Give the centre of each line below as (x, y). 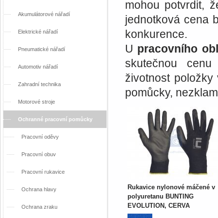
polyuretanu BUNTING (161, 196)
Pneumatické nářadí (42, 49)
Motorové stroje (36, 102)
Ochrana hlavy (39, 189)
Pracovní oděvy (40, 137)
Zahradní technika (39, 84)
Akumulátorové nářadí (44, 14)
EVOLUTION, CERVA (159, 206)
